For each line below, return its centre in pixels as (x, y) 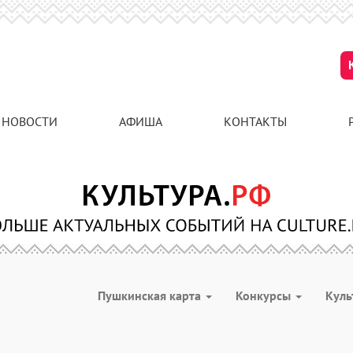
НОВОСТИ (30, 121)
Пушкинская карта (151, 295)
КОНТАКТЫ (255, 121)
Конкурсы (265, 295)
